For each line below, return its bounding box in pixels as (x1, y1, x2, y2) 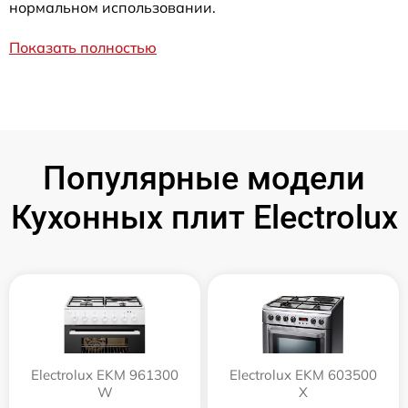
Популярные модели (43, 159, 365, 198)
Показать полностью (9, 38, 157, 56)
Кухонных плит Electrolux (10, 199, 398, 237)
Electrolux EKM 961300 (31, 366, 178, 383)
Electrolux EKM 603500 (229, 366, 377, 383)
